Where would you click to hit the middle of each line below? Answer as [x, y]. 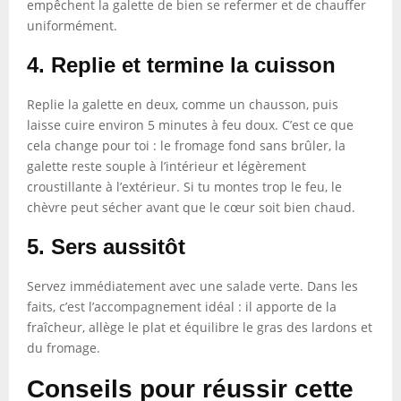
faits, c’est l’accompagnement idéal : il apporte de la [182, 307]
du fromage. [64, 348]
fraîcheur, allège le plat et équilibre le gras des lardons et [200, 327]
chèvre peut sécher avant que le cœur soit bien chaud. [191, 207]
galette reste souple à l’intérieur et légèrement [166, 166]
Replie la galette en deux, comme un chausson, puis [183, 104]
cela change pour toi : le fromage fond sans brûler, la [186, 145]
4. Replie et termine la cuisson [181, 65]
